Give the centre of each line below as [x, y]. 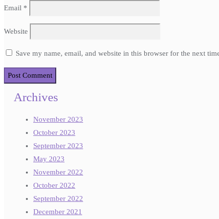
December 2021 [58, 212]
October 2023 [54, 133]
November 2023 [58, 120]
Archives [36, 97]
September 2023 [58, 146]
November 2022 [58, 172]
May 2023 [49, 159]
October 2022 [54, 186]
